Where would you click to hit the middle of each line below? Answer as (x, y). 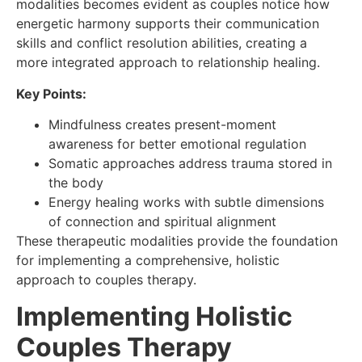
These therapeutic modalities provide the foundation (177, 241)
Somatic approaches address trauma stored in (190, 164)
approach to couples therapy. (106, 280)
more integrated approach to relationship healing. (168, 63)
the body (76, 183)
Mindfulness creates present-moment (162, 125)
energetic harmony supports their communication (168, 24)
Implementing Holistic (154, 316)
